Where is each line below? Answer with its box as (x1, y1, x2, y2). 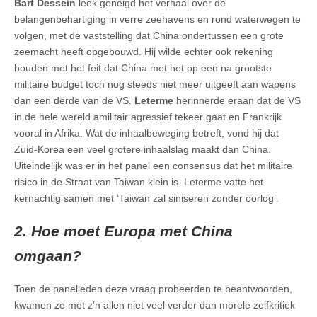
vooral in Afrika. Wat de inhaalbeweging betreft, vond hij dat (14, 127, 279, 139)
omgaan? (14, 248, 81, 265)
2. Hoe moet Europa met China (14, 223, 233, 240)
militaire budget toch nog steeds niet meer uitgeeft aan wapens (14, 79, 296, 91)
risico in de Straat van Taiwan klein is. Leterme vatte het (14, 176, 263, 188)
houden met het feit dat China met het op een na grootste (14, 62, 272, 74)
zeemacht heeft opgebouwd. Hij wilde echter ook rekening (14, 46, 273, 58)
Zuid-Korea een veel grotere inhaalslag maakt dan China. (14, 144, 271, 156)
